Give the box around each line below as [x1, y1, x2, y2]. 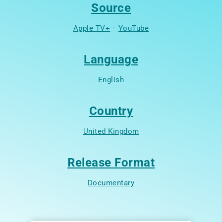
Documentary [87, 178, 135, 187]
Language [84, 52, 138, 66]
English [98, 75, 124, 84]
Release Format [67, 155, 155, 169]
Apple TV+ [73, 23, 111, 33]
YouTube [118, 23, 149, 33]
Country [89, 104, 133, 118]
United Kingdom [83, 126, 139, 136]
